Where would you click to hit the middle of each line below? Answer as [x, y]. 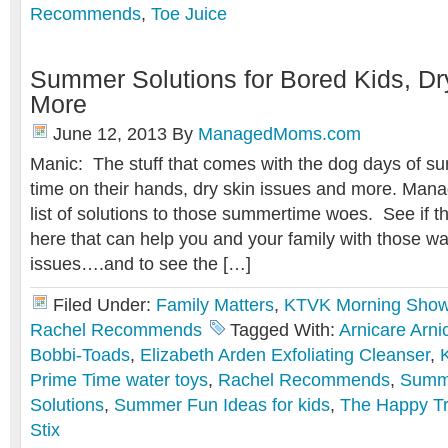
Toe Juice [189, 14]
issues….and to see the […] [140, 264]
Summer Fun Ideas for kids [222, 405]
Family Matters [215, 305]
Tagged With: [284, 330]
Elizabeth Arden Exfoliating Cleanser [285, 355]
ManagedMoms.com [279, 134]
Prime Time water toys [119, 380]
